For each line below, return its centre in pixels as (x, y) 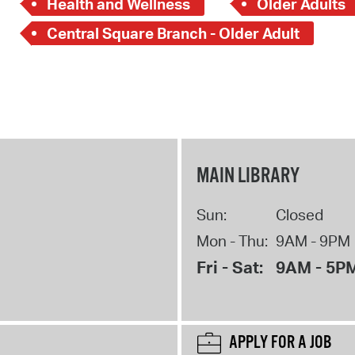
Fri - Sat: (229, 267)
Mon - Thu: (232, 240)
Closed (299, 214)
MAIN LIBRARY (248, 176)
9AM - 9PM (313, 240)
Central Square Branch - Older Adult (173, 34)
